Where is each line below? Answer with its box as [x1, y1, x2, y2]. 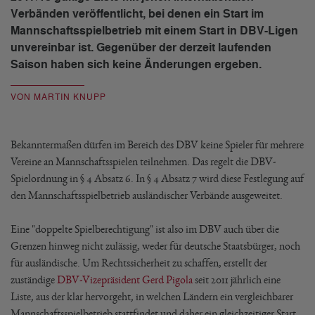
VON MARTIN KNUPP [11, 91, 106, 103]
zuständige [11, 274, 57, 285]
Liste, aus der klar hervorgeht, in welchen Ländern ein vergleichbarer [11, 290, 293, 302]
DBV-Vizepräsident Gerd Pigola [57, 274, 193, 285]
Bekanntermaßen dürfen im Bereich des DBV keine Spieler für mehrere [11, 139, 304, 150]
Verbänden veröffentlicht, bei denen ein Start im [11, 6, 264, 22]
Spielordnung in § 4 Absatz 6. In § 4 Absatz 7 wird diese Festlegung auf [11, 172, 304, 184]
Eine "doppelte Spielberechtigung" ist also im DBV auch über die [11, 223, 279, 235]
